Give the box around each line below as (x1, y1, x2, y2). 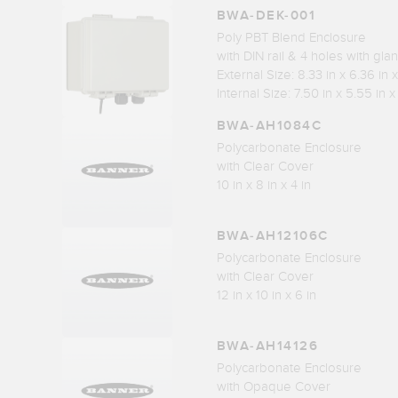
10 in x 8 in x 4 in (216, 177, 311, 194)
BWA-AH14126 (216, 338, 319, 355)
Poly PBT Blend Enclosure (216, 29, 366, 46)
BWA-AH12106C (216, 227, 329, 245)
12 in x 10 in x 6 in (216, 287, 316, 304)
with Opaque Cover (216, 378, 330, 395)
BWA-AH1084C (216, 117, 322, 135)
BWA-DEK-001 (216, 7, 316, 25)
